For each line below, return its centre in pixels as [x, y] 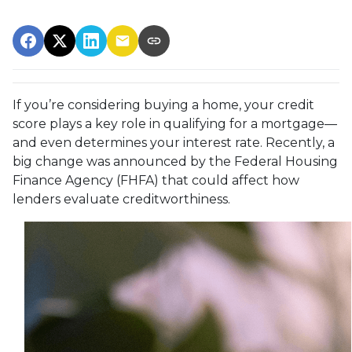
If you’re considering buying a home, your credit [163, 105]
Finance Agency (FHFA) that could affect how [156, 180]
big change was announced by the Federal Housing [175, 161]
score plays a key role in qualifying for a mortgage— [175, 124]
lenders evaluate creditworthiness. [121, 199]
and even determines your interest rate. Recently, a [174, 143]
